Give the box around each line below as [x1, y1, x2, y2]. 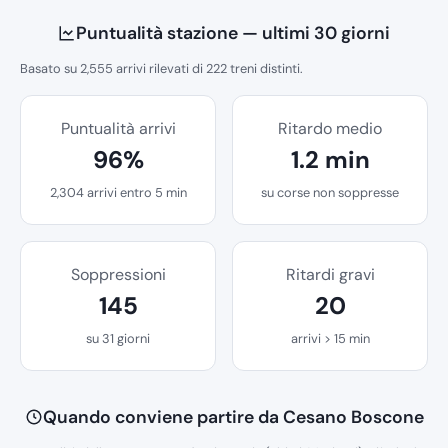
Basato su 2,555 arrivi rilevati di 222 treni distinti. [20, 60, 303, 78]
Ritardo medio [278, 118, 382, 140]
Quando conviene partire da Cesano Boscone [42, 406, 424, 429]
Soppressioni [70, 264, 166, 286]
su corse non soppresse [261, 184, 399, 202]
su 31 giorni [86, 330, 150, 348]
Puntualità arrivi [60, 118, 176, 140]
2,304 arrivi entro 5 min [49, 184, 187, 202]
